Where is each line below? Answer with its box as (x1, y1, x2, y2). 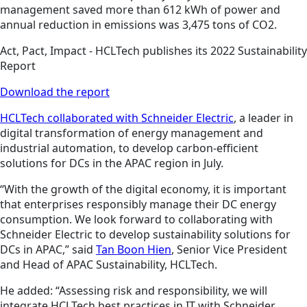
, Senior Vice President (171, 242, 287, 258)
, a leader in (234, 110, 293, 126)
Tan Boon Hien (96, 242, 171, 258)
